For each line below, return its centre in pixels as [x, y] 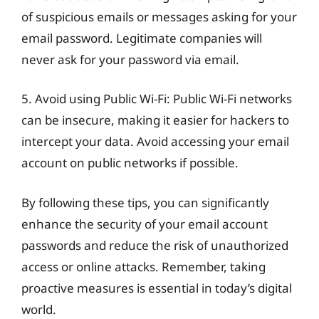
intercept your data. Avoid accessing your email [155, 141]
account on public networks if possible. [130, 163]
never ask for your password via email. [130, 59]
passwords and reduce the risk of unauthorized [155, 245]
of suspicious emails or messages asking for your [159, 16]
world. [39, 309]
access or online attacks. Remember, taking [143, 266]
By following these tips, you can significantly [145, 202]
